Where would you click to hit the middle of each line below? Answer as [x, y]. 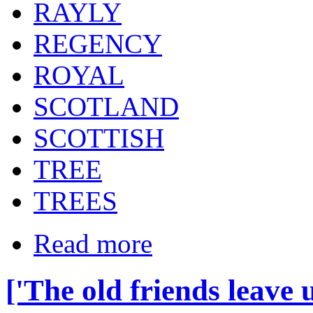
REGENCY [98, 43]
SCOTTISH [99, 138]
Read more [93, 243]
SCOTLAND [106, 106]
